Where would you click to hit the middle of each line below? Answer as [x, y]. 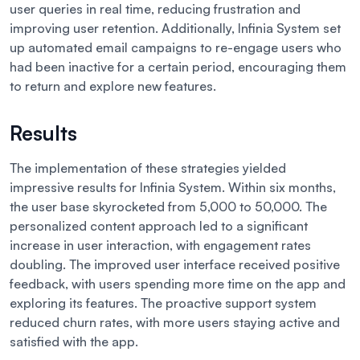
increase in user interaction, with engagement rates [160, 245]
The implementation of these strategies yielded [148, 168]
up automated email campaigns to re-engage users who [176, 48]
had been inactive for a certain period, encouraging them [178, 67]
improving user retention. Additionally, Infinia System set [175, 29]
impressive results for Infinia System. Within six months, [173, 188]
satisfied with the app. [74, 342]
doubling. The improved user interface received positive [175, 265]
